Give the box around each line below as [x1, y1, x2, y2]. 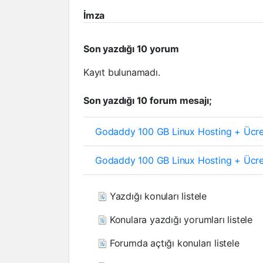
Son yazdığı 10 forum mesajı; [83, 94, 212, 106]
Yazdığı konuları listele [107, 190, 207, 202]
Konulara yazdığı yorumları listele [107, 213, 252, 225]
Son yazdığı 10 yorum [83, 42, 179, 55]
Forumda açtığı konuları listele [107, 237, 240, 249]
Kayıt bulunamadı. [83, 66, 160, 78]
